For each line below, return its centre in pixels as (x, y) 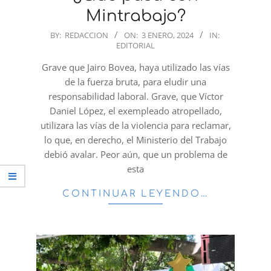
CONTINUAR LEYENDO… (135, 194)
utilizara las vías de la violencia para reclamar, (135, 125)
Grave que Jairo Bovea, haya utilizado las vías (135, 67)
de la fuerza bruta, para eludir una (135, 81)
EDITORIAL (135, 45)
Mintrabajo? (135, 16)
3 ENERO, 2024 (167, 35)
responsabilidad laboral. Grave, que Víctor (135, 96)
